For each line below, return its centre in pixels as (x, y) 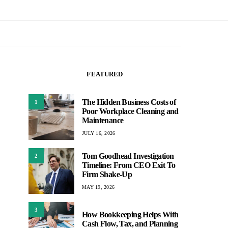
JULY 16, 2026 (99, 133)
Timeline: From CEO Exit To (129, 165)
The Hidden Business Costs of (129, 102)
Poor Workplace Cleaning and (130, 111)
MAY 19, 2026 (98, 187)
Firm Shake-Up (107, 174)
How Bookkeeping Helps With (130, 214)
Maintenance (103, 120)
